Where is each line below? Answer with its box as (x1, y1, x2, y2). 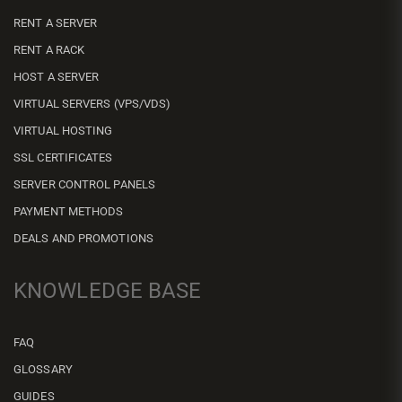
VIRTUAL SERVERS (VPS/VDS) (13, 96, 171, 110)
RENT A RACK (13, 42, 85, 57)
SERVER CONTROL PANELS (13, 177, 156, 191)
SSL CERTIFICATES (13, 150, 113, 164)
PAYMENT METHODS (13, 204, 124, 218)
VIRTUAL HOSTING (13, 123, 113, 137)
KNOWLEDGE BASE (13, 277, 202, 303)
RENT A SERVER (13, 15, 98, 30)
